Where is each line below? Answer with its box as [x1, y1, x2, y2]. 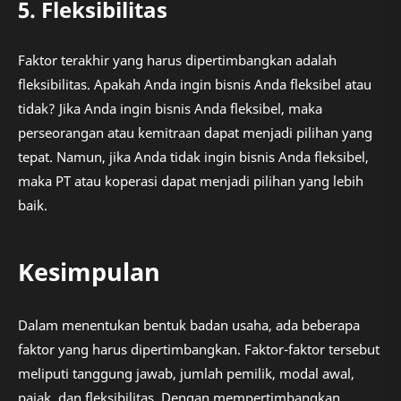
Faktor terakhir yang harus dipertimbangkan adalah [18, 51, 337, 70]
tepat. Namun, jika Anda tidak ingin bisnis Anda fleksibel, [18, 148, 369, 166]
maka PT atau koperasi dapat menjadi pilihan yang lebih [18, 172, 363, 191]
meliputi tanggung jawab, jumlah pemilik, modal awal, [18, 363, 354, 382]
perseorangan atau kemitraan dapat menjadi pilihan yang [18, 124, 372, 142]
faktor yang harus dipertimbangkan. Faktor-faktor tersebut [18, 339, 380, 358]
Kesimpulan [18, 255, 160, 289]
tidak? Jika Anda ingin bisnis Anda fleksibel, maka [18, 99, 322, 118]
